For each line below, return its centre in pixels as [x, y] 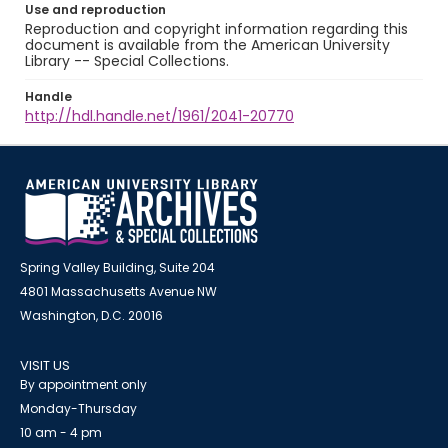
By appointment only [83, 384]
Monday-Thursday [78, 408]
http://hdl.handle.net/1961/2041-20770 [159, 116]
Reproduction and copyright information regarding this [216, 29]
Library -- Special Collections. [127, 61]
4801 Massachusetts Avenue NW [118, 291]
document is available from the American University [207, 45]
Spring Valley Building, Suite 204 [117, 267]
